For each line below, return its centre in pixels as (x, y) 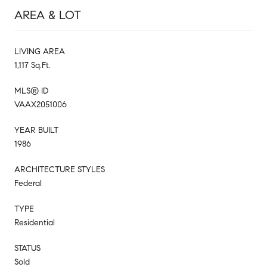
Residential (35, 222)
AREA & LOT (48, 15)
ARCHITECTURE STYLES (60, 169)
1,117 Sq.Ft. (32, 65)
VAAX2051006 (41, 104)
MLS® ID (31, 91)
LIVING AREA (40, 51)
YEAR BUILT (36, 130)
